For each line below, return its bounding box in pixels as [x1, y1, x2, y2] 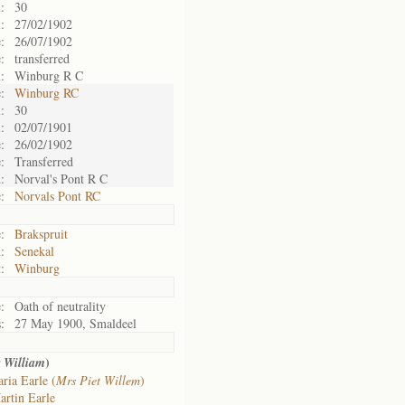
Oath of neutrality [14, 297, 106, 315]
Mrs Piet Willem [56, 372, 140, 389]
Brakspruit [14, 225, 68, 242]
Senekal [14, 242, 54, 259]
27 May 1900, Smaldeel [14, 315, 137, 332]
